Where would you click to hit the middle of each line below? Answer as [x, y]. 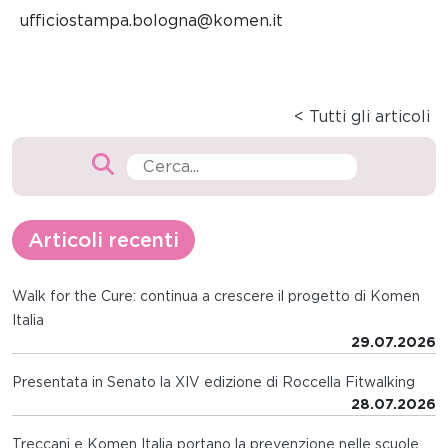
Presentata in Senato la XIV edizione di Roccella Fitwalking [213, 382]
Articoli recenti [103, 240]
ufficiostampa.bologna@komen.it [151, 21]
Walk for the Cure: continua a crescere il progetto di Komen [216, 296]
